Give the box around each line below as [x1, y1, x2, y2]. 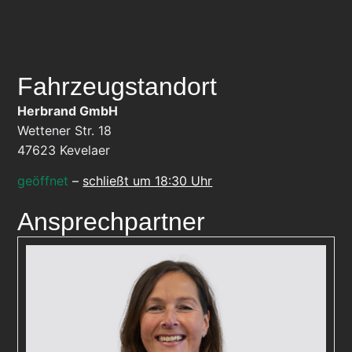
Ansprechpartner [17, 207, 206, 236]
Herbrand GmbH [17, 102, 119, 119]
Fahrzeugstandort [17, 71, 218, 101]
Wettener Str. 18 [17, 122, 112, 138]
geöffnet [17, 173, 69, 189]
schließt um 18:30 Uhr [82, 173, 213, 189]
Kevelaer [60, 141, 111, 158]
